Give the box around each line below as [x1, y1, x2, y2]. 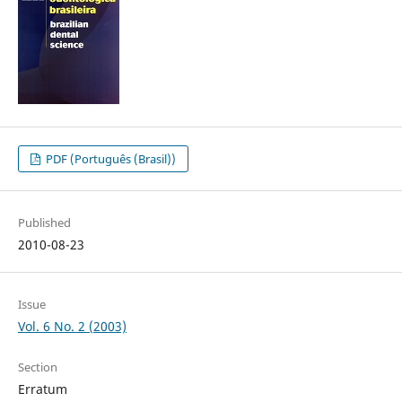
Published [17, 214, 71, 232]
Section [17, 359, 57, 376]
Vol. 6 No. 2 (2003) [17, 318, 127, 336]
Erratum [17, 380, 67, 398]
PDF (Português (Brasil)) [43, 151, 177, 168]
